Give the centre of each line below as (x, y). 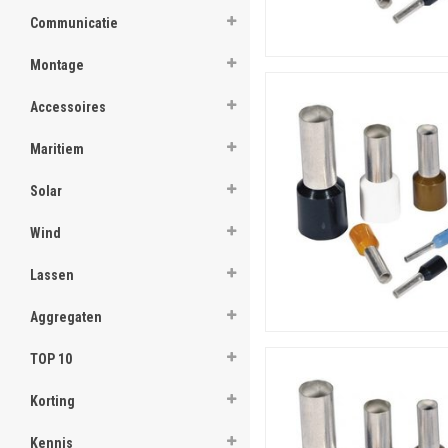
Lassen (52, 275)
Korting (52, 401)
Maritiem (57, 149)
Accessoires (68, 107)
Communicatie (74, 23)
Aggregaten (66, 317)
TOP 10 (51, 359)
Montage (57, 65)
